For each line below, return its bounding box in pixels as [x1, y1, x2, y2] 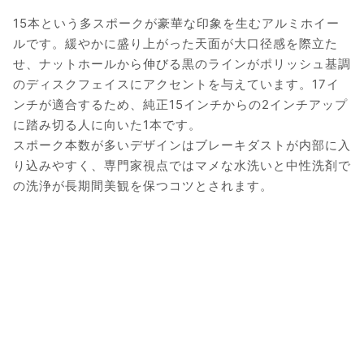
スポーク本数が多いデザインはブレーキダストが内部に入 [13, 137, 351, 154]
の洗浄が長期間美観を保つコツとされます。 [13, 178, 273, 194]
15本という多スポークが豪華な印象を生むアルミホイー [13, 15, 340, 32]
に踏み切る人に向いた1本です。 [13, 117, 201, 133]
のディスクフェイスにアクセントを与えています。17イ [13, 76, 340, 93]
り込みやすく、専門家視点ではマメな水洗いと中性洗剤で [13, 158, 351, 174]
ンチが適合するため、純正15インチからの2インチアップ [13, 97, 348, 113]
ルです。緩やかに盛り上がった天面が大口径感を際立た [13, 36, 338, 52]
